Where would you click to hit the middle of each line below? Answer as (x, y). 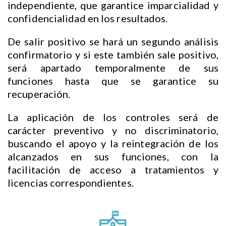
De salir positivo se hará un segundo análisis (113, 42)
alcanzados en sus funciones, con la (113, 157)
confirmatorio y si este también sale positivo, (113, 55)
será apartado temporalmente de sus (113, 68)
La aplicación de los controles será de (113, 117)
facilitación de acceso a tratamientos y (113, 170)
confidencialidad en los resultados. (88, 18)
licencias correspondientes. (71, 183)
